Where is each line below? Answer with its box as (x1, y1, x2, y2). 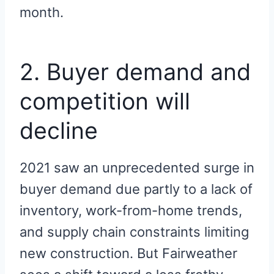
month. (20, 4, 64, 21)
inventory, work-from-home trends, (20, 202, 242, 218)
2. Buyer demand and (20, 58, 251, 86)
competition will (20, 87, 190, 116)
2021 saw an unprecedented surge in (20, 159, 254, 176)
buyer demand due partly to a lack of (20, 180, 253, 197)
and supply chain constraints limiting (20, 223, 249, 240)
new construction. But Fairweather (20, 245, 237, 261)
